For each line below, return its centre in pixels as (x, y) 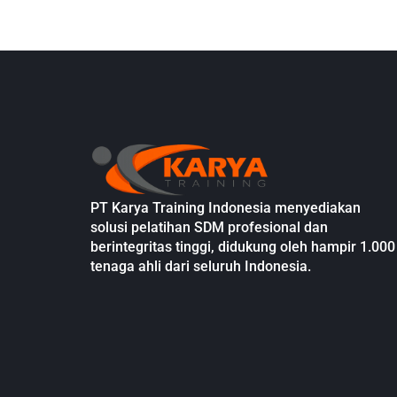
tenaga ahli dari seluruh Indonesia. (201, 266)
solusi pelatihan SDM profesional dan (209, 227)
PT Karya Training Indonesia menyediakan (226, 207)
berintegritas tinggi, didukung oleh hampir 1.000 (243, 246)
